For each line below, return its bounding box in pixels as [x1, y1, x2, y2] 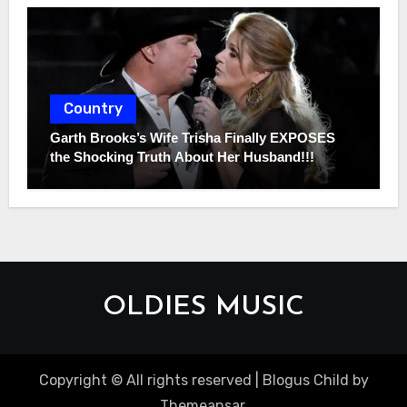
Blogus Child [262, 372, 349, 390]
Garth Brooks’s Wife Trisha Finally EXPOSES [49, 130, 335, 146]
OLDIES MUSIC [103, 293, 304, 323]
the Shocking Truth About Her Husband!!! [49, 149, 314, 165]
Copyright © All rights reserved [38, 372, 252, 390]
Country [63, 100, 123, 118]
